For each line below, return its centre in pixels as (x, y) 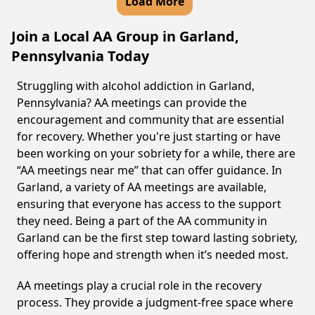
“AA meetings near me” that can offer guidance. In (149, 170)
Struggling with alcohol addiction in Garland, (136, 86)
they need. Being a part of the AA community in (142, 221)
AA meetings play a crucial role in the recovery (139, 285)
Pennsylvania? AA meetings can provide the (132, 103)
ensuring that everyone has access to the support (149, 204)
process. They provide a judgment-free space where (155, 302)
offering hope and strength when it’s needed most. (153, 255)
